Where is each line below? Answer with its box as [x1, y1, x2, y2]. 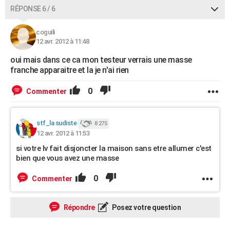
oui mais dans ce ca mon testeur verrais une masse [10, 55, 192, 65]
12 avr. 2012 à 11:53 [36, 129, 89, 137]
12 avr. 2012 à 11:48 [36, 37, 89, 45]
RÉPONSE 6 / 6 [10, 5, 55, 13]
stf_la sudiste [36, 119, 76, 127]
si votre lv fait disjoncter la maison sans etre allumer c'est [16, 144, 212, 153]
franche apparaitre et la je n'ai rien [10, 65, 129, 75]
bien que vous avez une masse [16, 154, 119, 163]
